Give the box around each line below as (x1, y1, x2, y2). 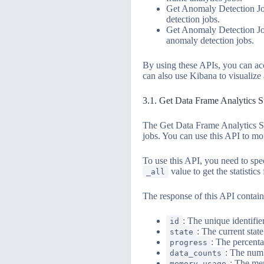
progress (170, 238, 207, 247)
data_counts (170, 249, 222, 258)
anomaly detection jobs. (166, 35, 254, 46)
